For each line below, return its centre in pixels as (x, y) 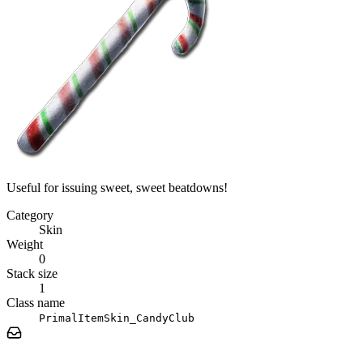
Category (30, 215)
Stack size (32, 273)
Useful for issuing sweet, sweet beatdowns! (117, 187)
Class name (36, 302)
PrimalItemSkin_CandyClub (117, 318)
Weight (25, 244)
